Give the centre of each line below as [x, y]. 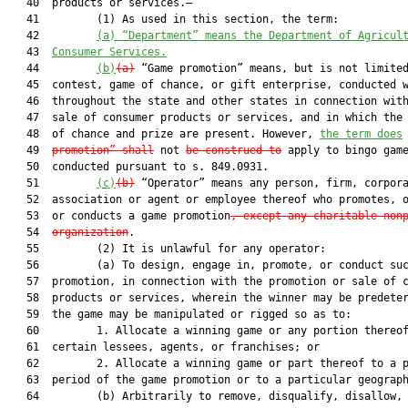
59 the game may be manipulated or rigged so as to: [179, 314]
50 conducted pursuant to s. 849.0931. [138, 167]
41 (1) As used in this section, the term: [173, 19]
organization [90, 232]
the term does [361, 134]
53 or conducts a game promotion [119, 216]
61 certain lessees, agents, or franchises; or [163, 347]
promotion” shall [103, 150]
